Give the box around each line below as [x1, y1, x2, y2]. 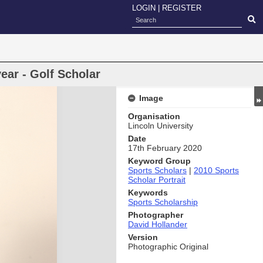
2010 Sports [194, 166, 239, 175]
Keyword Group [128, 156, 191, 166]
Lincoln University [128, 121, 193, 130]
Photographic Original [128, 242, 208, 251]
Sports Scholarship [128, 197, 198, 207]
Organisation [128, 112, 180, 121]
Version [128, 232, 158, 242]
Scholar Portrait [128, 175, 186, 184]
